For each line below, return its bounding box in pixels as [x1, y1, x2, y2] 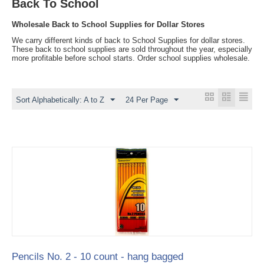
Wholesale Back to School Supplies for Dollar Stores [12, 20, 204, 29]
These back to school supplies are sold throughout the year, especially [12, 45, 252, 54]
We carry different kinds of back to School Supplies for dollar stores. [12, 36, 245, 45]
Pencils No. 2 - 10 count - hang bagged [12, 251, 183, 262]
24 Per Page [126, 95, 168, 104]
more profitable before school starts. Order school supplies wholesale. [12, 54, 250, 62]
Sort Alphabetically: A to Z [16, 95, 104, 104]
